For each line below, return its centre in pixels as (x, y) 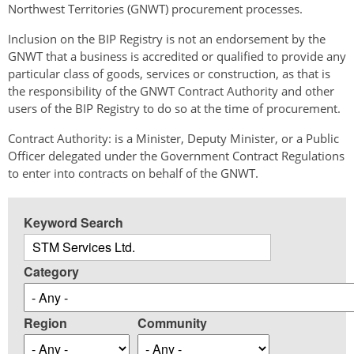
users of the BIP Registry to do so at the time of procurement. (174, 108)
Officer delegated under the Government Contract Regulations (176, 156)
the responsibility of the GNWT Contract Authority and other (171, 91)
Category (51, 271)
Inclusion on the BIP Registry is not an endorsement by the (167, 39)
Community (172, 323)
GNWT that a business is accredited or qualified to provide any (177, 56)
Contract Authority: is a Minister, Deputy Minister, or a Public (173, 138)
